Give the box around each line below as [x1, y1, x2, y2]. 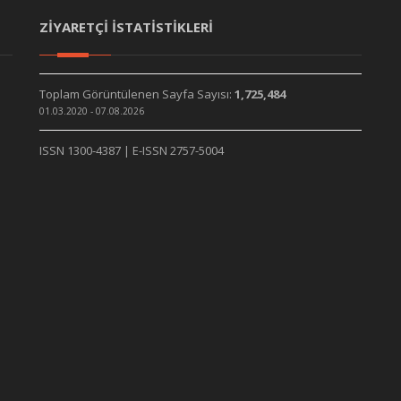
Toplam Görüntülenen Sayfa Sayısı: [39, 86, 235, 102]
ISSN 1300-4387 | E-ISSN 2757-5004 [39, 142, 224, 158]
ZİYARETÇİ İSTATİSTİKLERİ [39, 18, 213, 36]
